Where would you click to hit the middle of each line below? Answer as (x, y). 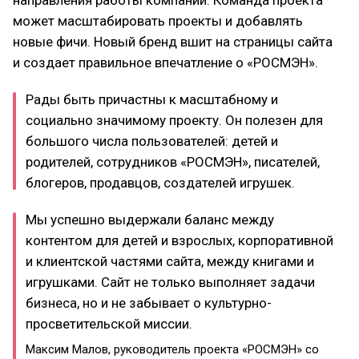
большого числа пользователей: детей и (152, 141)
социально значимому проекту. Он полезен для (174, 120)
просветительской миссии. (109, 323)
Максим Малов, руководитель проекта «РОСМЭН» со (172, 349)
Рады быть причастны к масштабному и (152, 99)
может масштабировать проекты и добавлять (158, 20)
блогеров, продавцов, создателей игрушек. (160, 182)
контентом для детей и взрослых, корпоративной (179, 240)
